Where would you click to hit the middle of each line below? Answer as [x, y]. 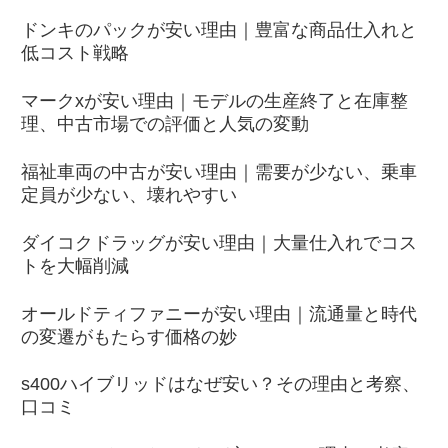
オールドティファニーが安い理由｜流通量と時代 [219, 313]
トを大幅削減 [75, 265]
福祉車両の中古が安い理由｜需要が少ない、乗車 [219, 171]
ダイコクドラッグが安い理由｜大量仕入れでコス [219, 242]
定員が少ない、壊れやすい [129, 194]
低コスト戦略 [75, 53]
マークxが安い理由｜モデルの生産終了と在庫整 [214, 101]
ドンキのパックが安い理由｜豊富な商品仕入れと [219, 30]
